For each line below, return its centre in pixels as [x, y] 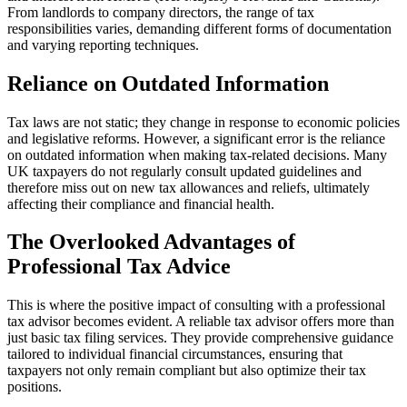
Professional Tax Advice [119, 267]
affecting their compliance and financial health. [141, 203]
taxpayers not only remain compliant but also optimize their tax [187, 371]
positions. [35, 387]
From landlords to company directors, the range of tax [161, 12]
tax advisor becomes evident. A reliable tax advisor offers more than [201, 322]
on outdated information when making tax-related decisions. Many [197, 154]
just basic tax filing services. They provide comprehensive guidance [200, 338]
